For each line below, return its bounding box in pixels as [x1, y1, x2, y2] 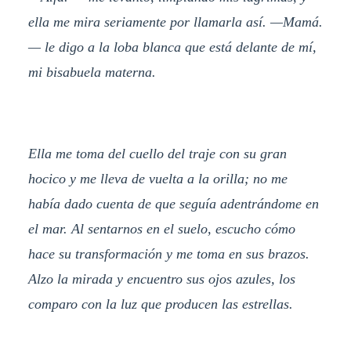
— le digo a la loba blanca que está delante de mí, [27, 38, 317, 55]
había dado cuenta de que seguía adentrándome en [27, 195, 319, 212]
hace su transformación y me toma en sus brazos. [27, 245, 309, 262]
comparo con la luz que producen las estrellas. [27, 295, 293, 312]
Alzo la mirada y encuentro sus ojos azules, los [27, 270, 295, 287]
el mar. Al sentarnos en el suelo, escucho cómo [27, 220, 295, 237]
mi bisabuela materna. [27, 63, 156, 80]
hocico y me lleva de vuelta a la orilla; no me [27, 170, 288, 186]
